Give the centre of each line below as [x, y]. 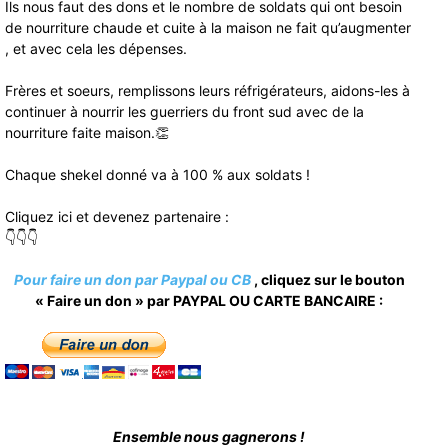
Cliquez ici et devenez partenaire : [117, 217]
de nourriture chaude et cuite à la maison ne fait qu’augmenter [208, 28]
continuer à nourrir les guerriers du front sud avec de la [184, 112]
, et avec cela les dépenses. [96, 49]
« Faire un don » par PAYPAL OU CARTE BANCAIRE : [209, 301]
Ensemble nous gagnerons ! [209, 437]
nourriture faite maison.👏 [87, 133]
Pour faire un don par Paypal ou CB [133, 280]
